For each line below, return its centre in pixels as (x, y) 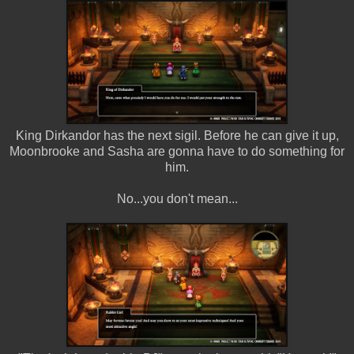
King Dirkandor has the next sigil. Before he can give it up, (177, 135)
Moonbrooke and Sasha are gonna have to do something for (177, 151)
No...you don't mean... (177, 198)
